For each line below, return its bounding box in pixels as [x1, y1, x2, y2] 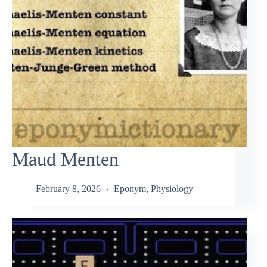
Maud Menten [12, 148, 119, 170]
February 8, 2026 [36, 183, 101, 194]
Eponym [114, 183, 146, 194]
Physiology [151, 183, 193, 194]
